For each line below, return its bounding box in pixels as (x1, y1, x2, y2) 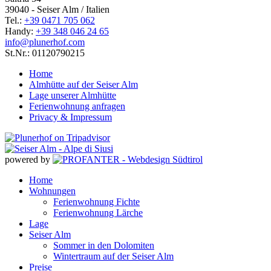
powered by (5, 154, 50, 165)
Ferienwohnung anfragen (29, 101, 125, 112)
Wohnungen (29, 186, 76, 197)
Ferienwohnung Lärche (53, 207, 143, 218)
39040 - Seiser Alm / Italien (5, 4, 109, 15)
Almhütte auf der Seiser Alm (29, 79, 138, 90)
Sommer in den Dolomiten (53, 240, 154, 251)
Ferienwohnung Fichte (53, 197, 140, 207)
